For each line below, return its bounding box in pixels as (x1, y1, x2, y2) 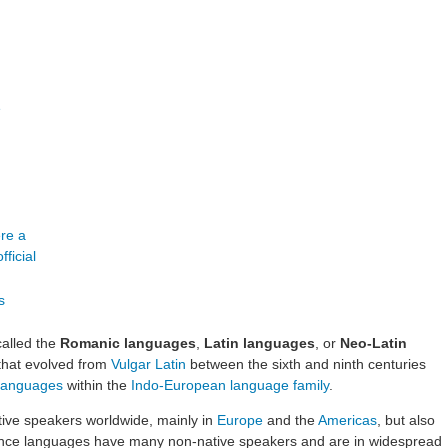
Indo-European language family (131, 376, 329, 393)
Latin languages (204, 334, 315, 351)
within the (63, 376, 131, 393)
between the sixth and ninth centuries (186, 355, 426, 372)
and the (263, 411, 318, 428)
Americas (318, 411, 377, 428)
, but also (377, 411, 435, 428)
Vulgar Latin (111, 355, 186, 372)
